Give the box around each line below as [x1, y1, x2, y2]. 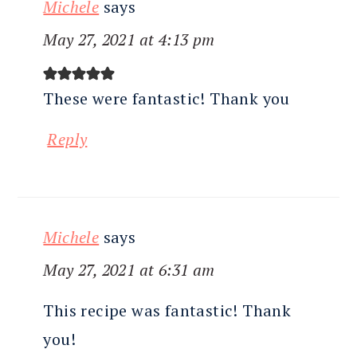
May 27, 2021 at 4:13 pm [43, 29, 215, 51]
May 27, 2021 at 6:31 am [43, 259, 215, 281]
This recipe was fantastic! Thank [43, 300, 292, 322]
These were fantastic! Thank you [43, 88, 290, 110]
